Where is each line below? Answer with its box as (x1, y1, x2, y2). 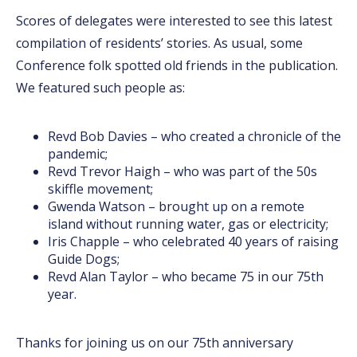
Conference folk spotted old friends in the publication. (16, 57, 338, 75)
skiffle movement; (48, 180, 153, 198)
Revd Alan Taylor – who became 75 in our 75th (48, 268, 324, 286)
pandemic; (48, 145, 108, 163)
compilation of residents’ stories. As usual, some (16, 34, 303, 53)
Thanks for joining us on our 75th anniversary (16, 334, 293, 352)
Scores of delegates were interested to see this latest (16, 12, 332, 30)
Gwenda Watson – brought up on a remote (48, 198, 304, 216)
